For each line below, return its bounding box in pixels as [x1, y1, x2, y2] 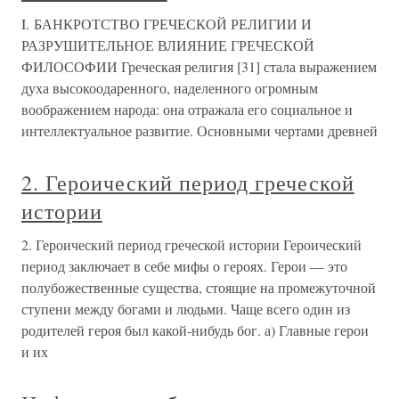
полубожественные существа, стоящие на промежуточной [21, 278, 376, 297]
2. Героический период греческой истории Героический [21, 235, 362, 254]
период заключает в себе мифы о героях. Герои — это [21, 256, 347, 275]
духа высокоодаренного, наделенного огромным [21, 78, 318, 97]
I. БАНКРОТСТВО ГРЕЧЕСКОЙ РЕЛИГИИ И [21, 14, 312, 33]
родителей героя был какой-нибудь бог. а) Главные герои [21, 321, 369, 339]
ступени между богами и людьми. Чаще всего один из [21, 299, 350, 318]
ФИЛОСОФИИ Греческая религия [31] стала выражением [21, 57, 377, 76]
